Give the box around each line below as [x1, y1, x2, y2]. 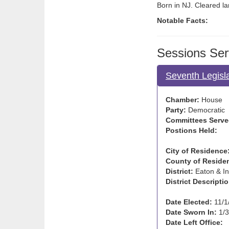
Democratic [186, 106, 225, 114]
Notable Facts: [157, 16, 208, 25]
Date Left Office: [166, 218, 223, 226]
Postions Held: [166, 126, 217, 134]
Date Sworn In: [166, 208, 217, 216]
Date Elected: [166, 198, 212, 206]
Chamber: [166, 96, 199, 104]
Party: [166, 106, 186, 114]
